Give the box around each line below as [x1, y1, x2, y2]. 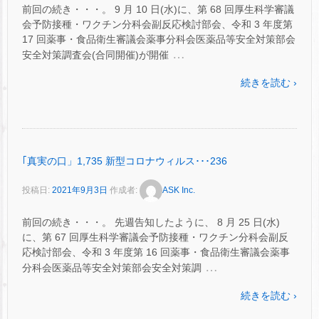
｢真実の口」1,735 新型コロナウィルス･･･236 [22, 155, 227, 167]
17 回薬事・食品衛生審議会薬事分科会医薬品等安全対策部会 [22, 33, 296, 45]
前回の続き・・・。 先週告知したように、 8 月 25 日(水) [22, 216, 280, 229]
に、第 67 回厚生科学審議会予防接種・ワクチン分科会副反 [22, 231, 288, 244]
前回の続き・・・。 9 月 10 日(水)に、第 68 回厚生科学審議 [22, 3, 294, 15]
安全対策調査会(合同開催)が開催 [22, 48, 169, 61]
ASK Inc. [162, 185, 195, 196]
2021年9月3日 [52, 185, 108, 196]
